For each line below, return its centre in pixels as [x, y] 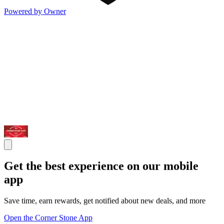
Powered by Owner [35, 11]
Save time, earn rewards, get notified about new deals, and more [105, 201]
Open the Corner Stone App [48, 218]
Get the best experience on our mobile [101, 166]
